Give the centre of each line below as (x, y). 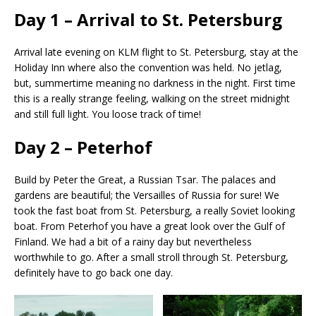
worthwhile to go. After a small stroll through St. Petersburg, (151, 257)
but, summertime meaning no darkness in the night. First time (155, 83)
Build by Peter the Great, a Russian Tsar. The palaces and (145, 179)
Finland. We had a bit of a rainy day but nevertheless (133, 241)
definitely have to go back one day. (93, 272)
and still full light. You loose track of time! (108, 114)
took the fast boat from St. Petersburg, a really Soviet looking (154, 210)
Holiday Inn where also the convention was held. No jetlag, (148, 67)
